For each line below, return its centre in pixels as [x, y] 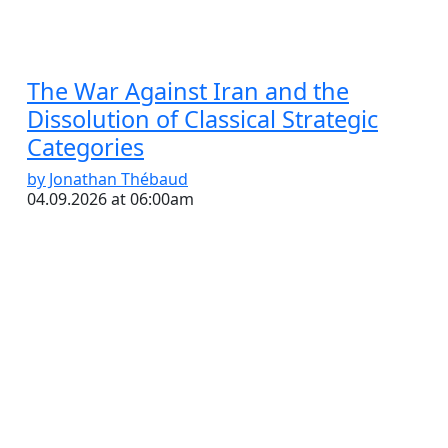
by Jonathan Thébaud [107, 179]
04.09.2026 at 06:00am [110, 199]
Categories [85, 147]
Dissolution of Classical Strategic [202, 119]
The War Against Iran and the [188, 91]
